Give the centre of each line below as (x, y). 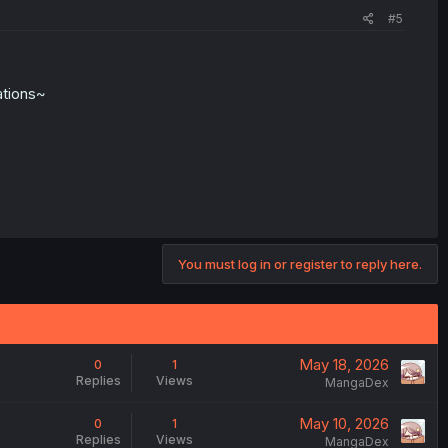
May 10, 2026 (343, 423)
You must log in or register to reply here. (300, 263)
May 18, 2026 (343, 364)
